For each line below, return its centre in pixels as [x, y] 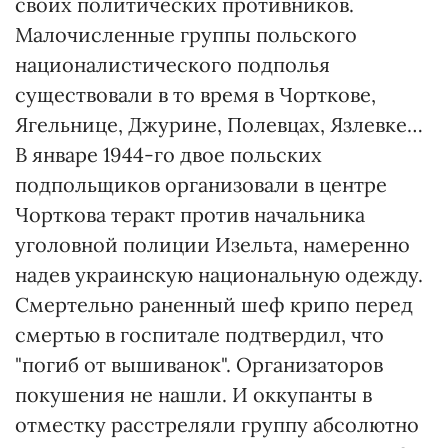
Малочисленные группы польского [186, 34]
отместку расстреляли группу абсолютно [217, 424]
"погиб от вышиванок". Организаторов [199, 364]
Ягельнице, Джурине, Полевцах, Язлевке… [219, 124]
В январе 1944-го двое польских [168, 154]
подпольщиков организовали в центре [201, 184]
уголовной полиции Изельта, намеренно [212, 244]
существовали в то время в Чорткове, [195, 94]
